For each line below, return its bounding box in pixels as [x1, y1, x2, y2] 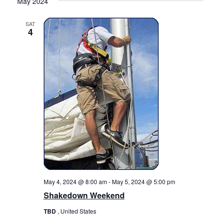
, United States [57, 206, 96, 215]
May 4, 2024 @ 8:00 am [43, 177, 107, 186]
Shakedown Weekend [43, 189, 125, 201]
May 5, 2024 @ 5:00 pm [111, 177, 175, 186]
